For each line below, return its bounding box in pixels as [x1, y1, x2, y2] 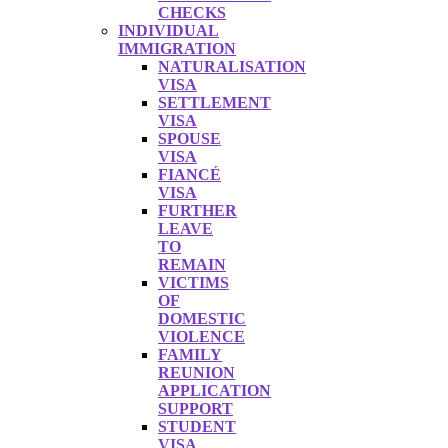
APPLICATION [158, 382, 271, 399]
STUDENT [158, 418, 236, 435]
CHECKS [158, 4, 226, 21]
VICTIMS [158, 274, 229, 291]
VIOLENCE [158, 328, 245, 345]
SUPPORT [158, 400, 233, 417]
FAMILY [158, 346, 222, 363]
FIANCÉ [158, 166, 221, 183]
